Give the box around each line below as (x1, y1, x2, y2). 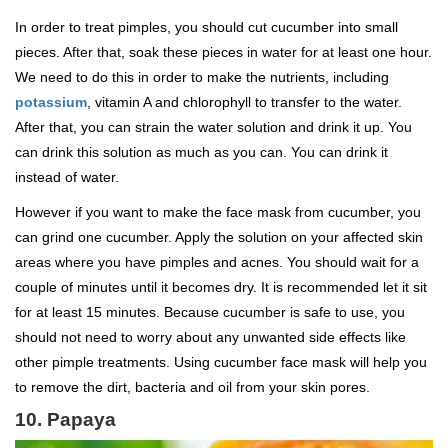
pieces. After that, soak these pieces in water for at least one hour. (15, 44, 432, 61)
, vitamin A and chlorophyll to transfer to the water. (87, 94, 402, 111)
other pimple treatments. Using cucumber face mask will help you (15, 354, 427, 371)
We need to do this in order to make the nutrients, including (15, 69, 389, 86)
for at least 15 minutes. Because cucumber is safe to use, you (15, 304, 405, 321)
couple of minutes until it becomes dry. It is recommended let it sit (15, 279, 427, 296)
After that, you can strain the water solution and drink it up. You (15, 119, 412, 136)
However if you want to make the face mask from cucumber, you (15, 204, 421, 221)
